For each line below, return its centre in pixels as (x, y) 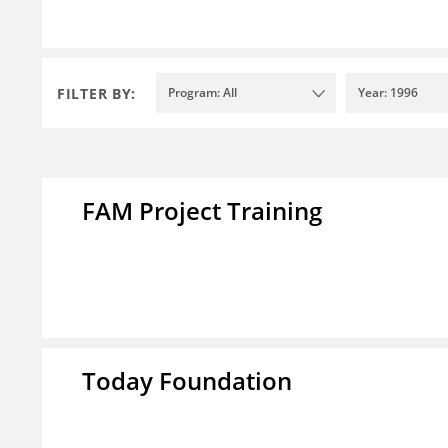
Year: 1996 (388, 93)
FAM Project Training (202, 211)
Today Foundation (187, 381)
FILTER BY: (96, 93)
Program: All (202, 93)
